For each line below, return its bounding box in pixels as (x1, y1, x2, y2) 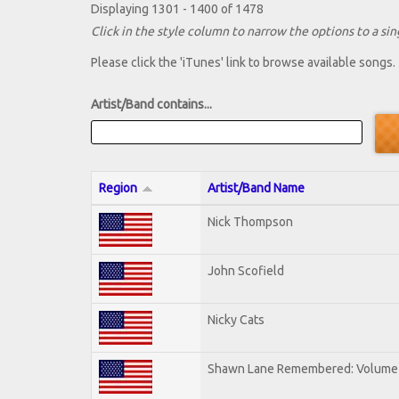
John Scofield (208, 263, 284, 278)
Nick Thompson (208, 214, 293, 229)
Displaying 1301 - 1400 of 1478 (91, 2, 264, 17)
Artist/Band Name (208, 180, 305, 195)
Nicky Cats (208, 312, 265, 327)
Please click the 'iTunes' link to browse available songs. (91, 55, 395, 70)
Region (99, 180, 137, 195)
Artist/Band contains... (91, 97, 212, 112)
